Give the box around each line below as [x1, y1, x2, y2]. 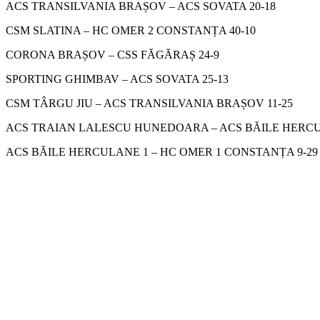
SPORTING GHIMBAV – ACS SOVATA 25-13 [6, 72, 229, 85]
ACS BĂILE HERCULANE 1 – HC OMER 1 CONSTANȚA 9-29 [6, 145, 318, 158]
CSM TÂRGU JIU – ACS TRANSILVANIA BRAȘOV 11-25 [6, 96, 293, 109]
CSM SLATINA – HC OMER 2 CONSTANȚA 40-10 [6, 24, 256, 36]
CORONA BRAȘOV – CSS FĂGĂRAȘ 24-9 [6, 48, 219, 61]
